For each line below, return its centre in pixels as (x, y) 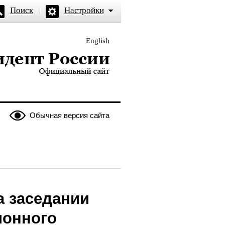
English (97, 41)
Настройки (84, 10)
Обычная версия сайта (69, 115)
